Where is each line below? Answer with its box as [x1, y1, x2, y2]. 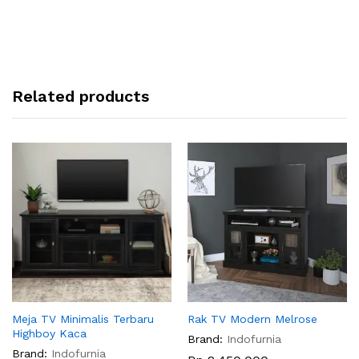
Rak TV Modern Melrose [188, 312, 317, 325]
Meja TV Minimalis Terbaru [12, 312, 154, 325]
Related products [12, 86, 149, 106]
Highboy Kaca [12, 326, 87, 340]
